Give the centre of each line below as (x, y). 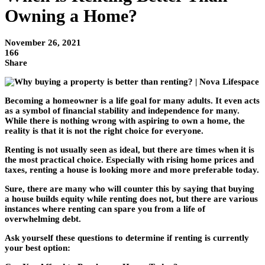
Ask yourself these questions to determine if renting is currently (127, 238)
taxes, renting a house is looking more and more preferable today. (132, 170)
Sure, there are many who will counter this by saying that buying (130, 189)
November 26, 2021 (43, 43)
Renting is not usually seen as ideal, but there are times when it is (130, 150)
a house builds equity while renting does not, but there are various (131, 199)
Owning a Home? (71, 16)
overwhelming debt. (43, 219)
